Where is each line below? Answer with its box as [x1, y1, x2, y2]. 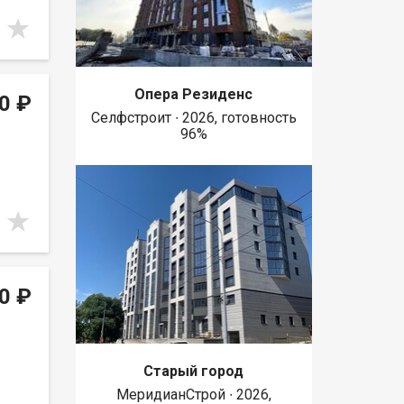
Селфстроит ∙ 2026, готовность [90, 109, 297, 127]
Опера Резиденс [134, 86, 253, 104]
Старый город [143, 362, 244, 380]
